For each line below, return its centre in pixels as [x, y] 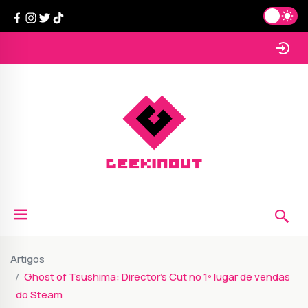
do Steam [39, 295]
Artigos [27, 259]
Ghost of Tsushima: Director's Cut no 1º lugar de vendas [157, 277]
